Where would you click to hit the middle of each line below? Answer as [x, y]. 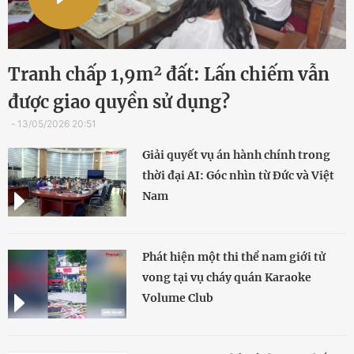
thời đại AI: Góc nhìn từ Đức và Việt [238, 176]
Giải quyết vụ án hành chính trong [236, 155]
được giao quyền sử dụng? [119, 102]
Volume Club [178, 298]
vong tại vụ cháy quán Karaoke [227, 278]
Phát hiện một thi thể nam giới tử [234, 257]
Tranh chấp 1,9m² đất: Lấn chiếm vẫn [169, 75]
